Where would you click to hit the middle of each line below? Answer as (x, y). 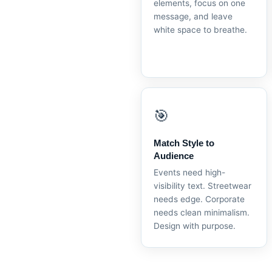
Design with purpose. (195, 226)
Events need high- (189, 172)
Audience (174, 156)
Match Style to (184, 143)
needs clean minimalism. (202, 212)
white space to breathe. (200, 30)
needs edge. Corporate (199, 199)
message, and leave (193, 16)
